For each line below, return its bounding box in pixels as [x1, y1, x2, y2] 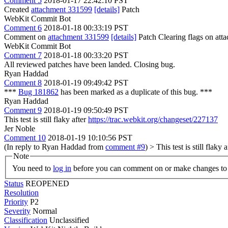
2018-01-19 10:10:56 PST [48, 133, 132, 142]
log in [53, 163, 71, 173]
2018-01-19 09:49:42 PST [44, 78, 128, 87]
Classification [4, 215, 47, 224]
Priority [4, 197, 28, 206]
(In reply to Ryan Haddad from [4, 142, 105, 151]
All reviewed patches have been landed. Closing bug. [4, 60, 175, 69]
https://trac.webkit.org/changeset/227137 [88, 115, 218, 124]
